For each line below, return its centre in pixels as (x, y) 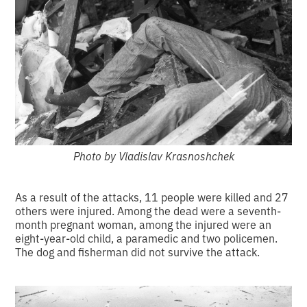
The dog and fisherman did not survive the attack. (138, 252)
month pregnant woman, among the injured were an (144, 224)
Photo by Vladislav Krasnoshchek (153, 156)
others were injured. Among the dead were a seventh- (148, 211)
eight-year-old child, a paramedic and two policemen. (147, 238)
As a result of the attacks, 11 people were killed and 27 (152, 197)
